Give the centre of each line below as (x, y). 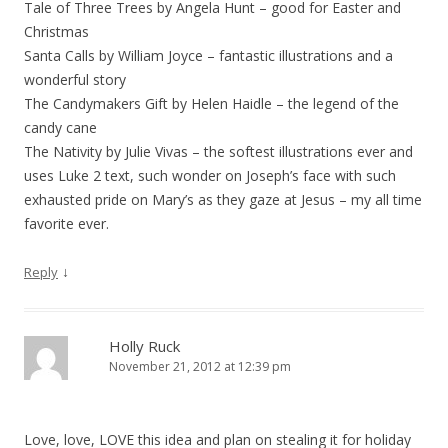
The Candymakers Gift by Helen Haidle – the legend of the (211, 103)
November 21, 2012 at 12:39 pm (200, 366)
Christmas (56, 31)
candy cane (60, 127)
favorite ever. (66, 223)
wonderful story (75, 79)
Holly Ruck (144, 346)
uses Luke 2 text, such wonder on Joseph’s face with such (210, 175)
